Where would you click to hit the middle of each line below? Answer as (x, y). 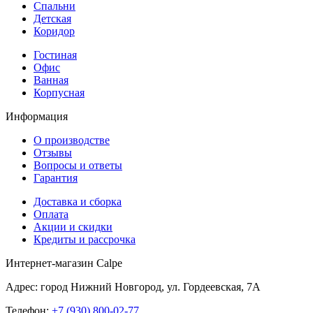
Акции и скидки (73, 226)
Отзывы (53, 152)
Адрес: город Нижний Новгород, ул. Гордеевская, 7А (133, 286)
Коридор (54, 31)
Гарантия (56, 177)
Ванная (51, 80)
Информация (37, 116)
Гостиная (55, 54)
